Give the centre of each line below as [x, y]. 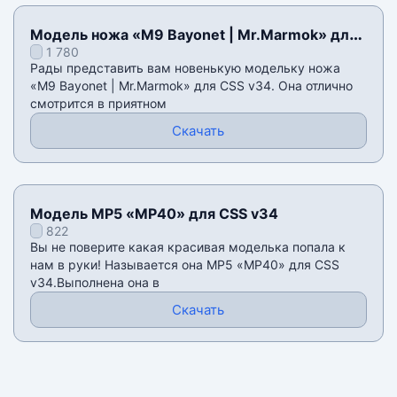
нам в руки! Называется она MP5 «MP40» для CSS [184, 265]
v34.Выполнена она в [94, 283]
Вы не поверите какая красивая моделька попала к [187, 247]
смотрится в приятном [98, 104]
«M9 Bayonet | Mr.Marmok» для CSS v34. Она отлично [191, 86]
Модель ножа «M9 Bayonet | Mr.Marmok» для [193, 35]
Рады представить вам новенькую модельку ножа [185, 68]
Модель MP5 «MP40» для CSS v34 [154, 214]
